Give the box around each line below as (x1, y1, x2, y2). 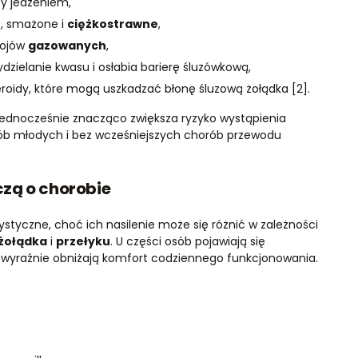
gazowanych (27, 37, 106, 54)
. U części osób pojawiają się (109, 233, 265, 249)
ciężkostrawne (66, 15, 158, 32)
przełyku (55, 233, 110, 249)
